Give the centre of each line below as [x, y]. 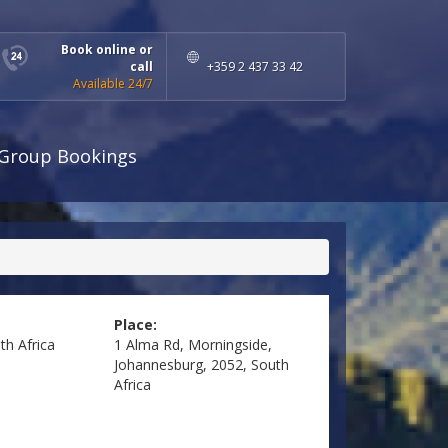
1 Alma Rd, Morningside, [192, 345]
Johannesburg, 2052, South [201, 365]
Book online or [107, 49]
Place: [135, 325]
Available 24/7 [113, 83]
